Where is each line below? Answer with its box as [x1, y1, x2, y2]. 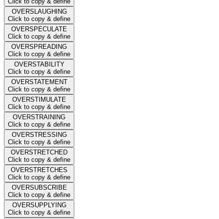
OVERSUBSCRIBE [11, 183, 67, 191]
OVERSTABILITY [14, 60, 65, 68]
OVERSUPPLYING [12, 201, 66, 209]
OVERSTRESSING [11, 131, 67, 138]
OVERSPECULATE [11, 25, 67, 33]
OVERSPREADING [11, 43, 67, 50]
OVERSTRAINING [13, 113, 66, 121]
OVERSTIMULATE [12, 95, 66, 103]
